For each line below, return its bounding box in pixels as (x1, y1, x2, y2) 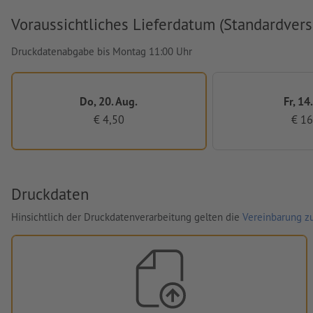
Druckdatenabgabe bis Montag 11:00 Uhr (11, 44, 192, 58)
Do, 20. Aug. (80, 93, 138, 108)
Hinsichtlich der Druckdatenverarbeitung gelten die (11, 210, 242, 224)
